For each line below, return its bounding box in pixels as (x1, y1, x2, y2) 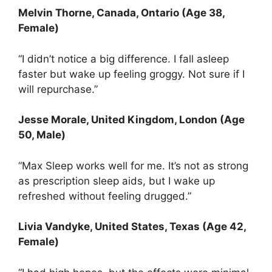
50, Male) (18, 129, 66, 141)
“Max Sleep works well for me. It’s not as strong (18, 159, 248, 172)
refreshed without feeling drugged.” (18, 189, 191, 202)
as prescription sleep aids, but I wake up (18, 174, 215, 187)
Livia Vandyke (18, 220, 90, 233)
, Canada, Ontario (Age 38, (92, 7, 225, 19)
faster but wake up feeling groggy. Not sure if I (18, 67, 245, 80)
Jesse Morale (18, 114, 86, 126)
